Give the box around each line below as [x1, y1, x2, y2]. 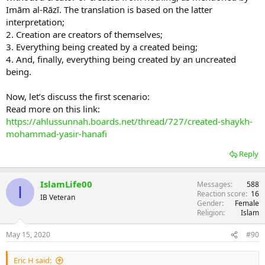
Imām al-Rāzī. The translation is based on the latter [6, 4, 212, 16]
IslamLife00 [40, 178, 92, 190]
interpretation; [6, 16, 64, 28]
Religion [197, 208, 223, 218]
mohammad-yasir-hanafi [6, 128, 107, 140]
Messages [197, 179, 231, 190]
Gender [197, 198, 222, 209]
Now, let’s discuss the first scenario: [6, 91, 150, 103]
